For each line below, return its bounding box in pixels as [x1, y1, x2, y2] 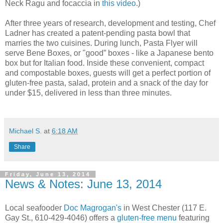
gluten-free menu [117, 213, 177, 222]
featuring [177, 213, 210, 222]
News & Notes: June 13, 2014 [5, 177, 162, 191]
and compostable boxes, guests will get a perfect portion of [5, 69, 211, 77]
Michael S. [9, 127, 42, 135]
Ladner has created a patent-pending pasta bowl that [5, 29, 190, 37]
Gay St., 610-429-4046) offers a [5, 213, 117, 222]
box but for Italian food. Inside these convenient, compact [5, 59, 204, 67]
